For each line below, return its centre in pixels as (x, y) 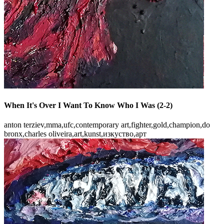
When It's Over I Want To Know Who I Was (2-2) (88, 105)
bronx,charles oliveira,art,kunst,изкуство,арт (75, 134)
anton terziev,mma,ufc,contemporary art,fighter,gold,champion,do (107, 125)
